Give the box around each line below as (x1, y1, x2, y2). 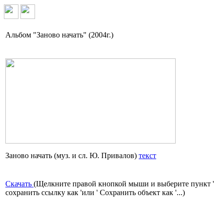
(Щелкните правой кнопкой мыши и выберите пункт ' (34, 180, 214, 188)
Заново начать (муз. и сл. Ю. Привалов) (5, 151, 139, 160)
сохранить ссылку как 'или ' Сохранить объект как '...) (5, 188, 185, 197)
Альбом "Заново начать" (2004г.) (5, 31, 113, 39)
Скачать (5, 180, 32, 188)
